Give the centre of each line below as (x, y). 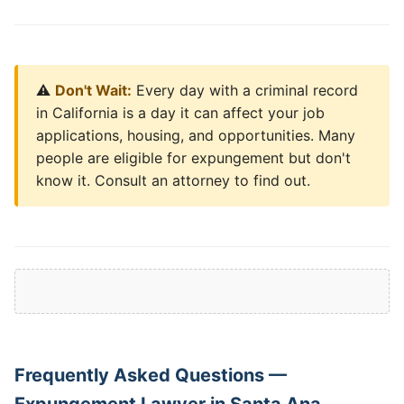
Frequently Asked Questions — (151, 375)
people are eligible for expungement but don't (193, 158)
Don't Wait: (93, 90)
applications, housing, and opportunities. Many (196, 135)
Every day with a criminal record (245, 90)
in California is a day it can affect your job (180, 113)
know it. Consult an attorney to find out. (173, 180)
